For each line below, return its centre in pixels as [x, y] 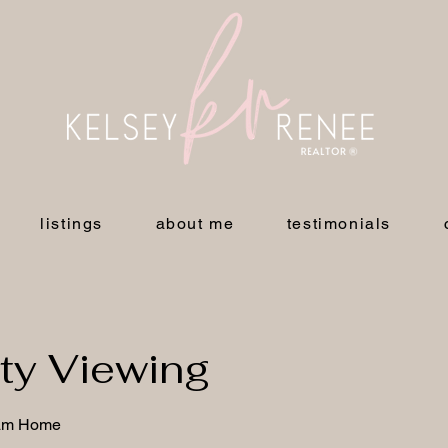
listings [71, 223]
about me [195, 223]
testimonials [339, 223]
